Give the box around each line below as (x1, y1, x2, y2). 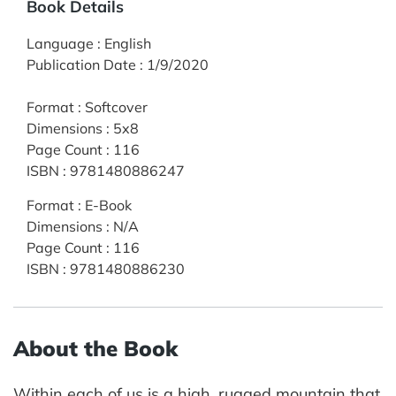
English (104, 34, 151, 52)
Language (27, 34, 94, 52)
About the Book (13, 334, 178, 362)
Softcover (85, 97, 148, 116)
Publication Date (27, 55, 136, 73)
